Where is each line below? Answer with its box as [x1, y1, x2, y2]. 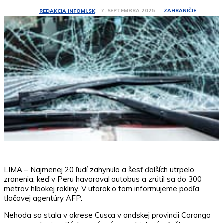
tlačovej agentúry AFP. [4, 193, 82, 203]
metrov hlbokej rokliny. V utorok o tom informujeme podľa [4, 183, 199, 193]
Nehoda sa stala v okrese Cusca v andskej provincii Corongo [4, 210, 211, 220]
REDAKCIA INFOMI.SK [39, 7, 95, 14]
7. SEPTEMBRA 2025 [100, 7, 155, 14]
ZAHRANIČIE [163, 7, 196, 14]
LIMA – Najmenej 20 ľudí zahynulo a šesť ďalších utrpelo [4, 164, 194, 174]
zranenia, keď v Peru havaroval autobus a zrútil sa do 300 [4, 174, 202, 184]
